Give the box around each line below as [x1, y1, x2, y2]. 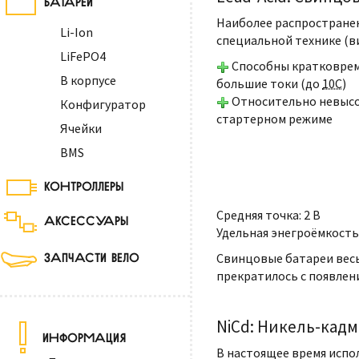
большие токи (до [216, 75, 322, 91]
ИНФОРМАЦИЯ [38, 329, 126, 342]
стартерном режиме [216, 111, 333, 127]
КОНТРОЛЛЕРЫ [44, 178, 123, 192]
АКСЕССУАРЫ [44, 212, 128, 226]
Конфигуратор [60, 96, 146, 113]
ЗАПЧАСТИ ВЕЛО [44, 249, 139, 263]
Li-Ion [60, 24, 93, 41]
